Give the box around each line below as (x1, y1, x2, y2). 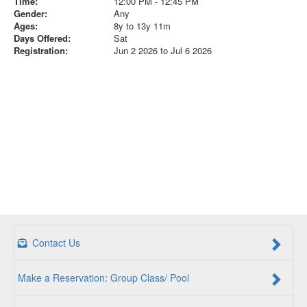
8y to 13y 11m (113, 19, 171, 32)
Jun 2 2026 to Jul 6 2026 (113, 43, 212, 57)
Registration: (14, 43, 68, 57)
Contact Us (29, 236, 80, 249)
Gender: (14, 6, 47, 20)
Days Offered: (14, 31, 71, 45)
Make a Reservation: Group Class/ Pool (18, 271, 189, 284)
